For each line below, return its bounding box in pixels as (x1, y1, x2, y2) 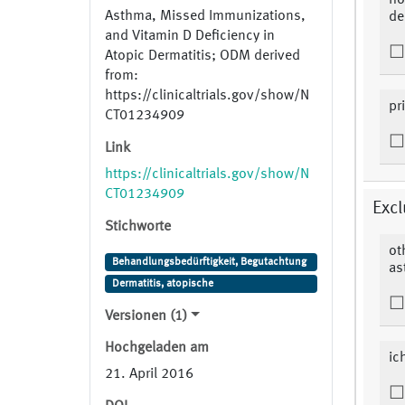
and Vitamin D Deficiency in (105, 29, 275, 44)
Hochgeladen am (105, 341, 209, 356)
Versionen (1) (105, 309, 187, 325)
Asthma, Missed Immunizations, (105, 9, 306, 24)
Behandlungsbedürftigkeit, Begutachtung (111, 257, 306, 268)
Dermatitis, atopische (111, 278, 213, 290)
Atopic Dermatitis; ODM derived (105, 49, 300, 64)
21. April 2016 (105, 367, 193, 382)
